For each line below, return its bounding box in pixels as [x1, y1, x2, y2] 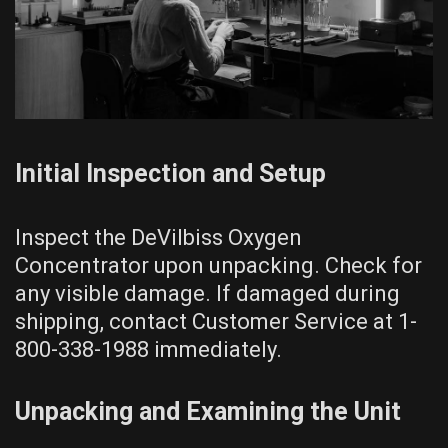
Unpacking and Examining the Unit [15, 396, 401, 426]
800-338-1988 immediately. [15, 336, 282, 362]
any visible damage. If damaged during [15, 280, 400, 306]
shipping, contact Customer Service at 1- [15, 308, 417, 334]
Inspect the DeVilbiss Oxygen [15, 224, 302, 250]
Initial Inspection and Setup [15, 158, 326, 188]
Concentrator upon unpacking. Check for [15, 252, 422, 278]
